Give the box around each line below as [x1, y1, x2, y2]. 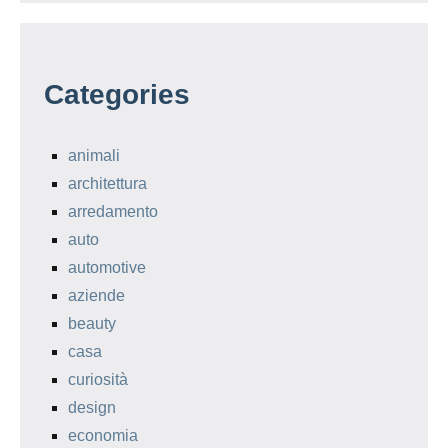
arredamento [68, 202, 158, 220]
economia [68, 426, 138, 444]
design [68, 398, 116, 416]
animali [68, 146, 120, 164]
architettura [68, 174, 147, 192]
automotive [68, 258, 146, 276]
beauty [68, 314, 116, 332]
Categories [44, 78, 190, 110]
